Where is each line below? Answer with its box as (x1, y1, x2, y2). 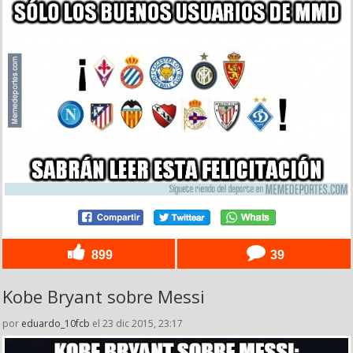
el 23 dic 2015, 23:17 (90, 317, 183, 331)
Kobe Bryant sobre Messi (2, 284, 205, 309)
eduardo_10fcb (21, 317, 90, 331)
